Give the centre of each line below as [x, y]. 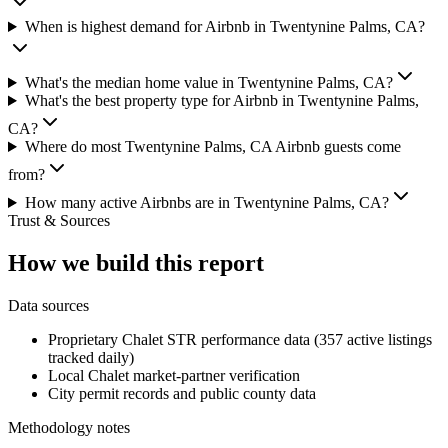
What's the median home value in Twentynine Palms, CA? [208, 83]
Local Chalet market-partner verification [174, 375]
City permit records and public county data [182, 393]
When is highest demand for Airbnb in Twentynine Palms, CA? [224, 27]
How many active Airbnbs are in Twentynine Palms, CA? [206, 203]
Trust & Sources [59, 221]
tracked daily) [91, 357]
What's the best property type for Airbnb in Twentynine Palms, [221, 101]
